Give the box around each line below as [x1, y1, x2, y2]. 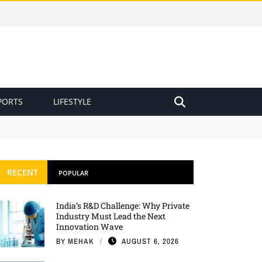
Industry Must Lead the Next [56, 211, 166, 222]
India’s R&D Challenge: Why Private [56, 200, 189, 211]
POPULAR [58, 168, 88, 177]
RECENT [7, 167, 38, 178]
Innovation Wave [56, 221, 123, 232]
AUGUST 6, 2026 [122, 236, 179, 246]
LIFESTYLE [53, 96, 91, 107]
